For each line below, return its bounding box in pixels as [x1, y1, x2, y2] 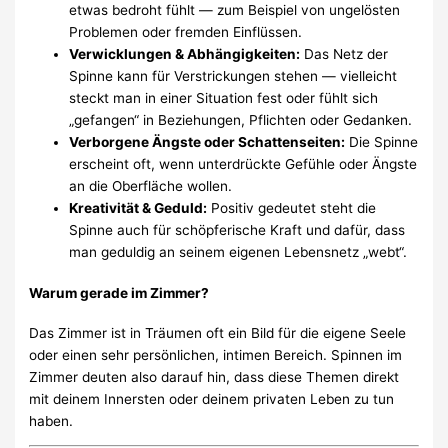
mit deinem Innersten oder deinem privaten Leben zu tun [29, 390, 395, 407]
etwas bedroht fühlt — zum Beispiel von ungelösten [69, 2, 401, 19]
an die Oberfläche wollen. [69, 178, 233, 195]
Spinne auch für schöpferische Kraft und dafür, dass [69, 222, 406, 239]
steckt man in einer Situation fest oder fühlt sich [69, 90, 379, 107]
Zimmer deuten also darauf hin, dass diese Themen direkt [29, 368, 400, 385]
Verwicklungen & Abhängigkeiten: [69, 46, 301, 63]
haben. [29, 412, 74, 429]
